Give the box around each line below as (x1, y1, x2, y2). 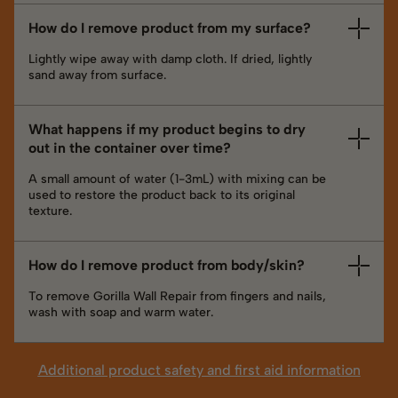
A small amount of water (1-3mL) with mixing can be (28, 171, 326, 187)
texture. (28, 203, 72, 219)
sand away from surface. (28, 68, 166, 84)
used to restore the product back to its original (28, 187, 295, 203)
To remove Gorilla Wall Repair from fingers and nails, (28, 289, 326, 305)
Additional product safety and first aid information (37, 362, 361, 379)
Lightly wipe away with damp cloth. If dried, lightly (28, 52, 312, 68)
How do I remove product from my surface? (28, 20, 311, 37)
